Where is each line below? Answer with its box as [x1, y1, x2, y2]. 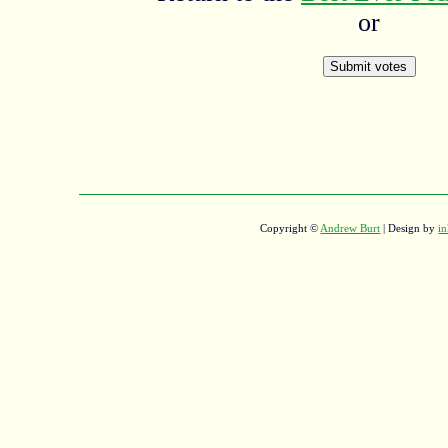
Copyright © [260, 222, 321, 235]
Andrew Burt [320, 222, 381, 235]
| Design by [380, 222, 439, 235]
